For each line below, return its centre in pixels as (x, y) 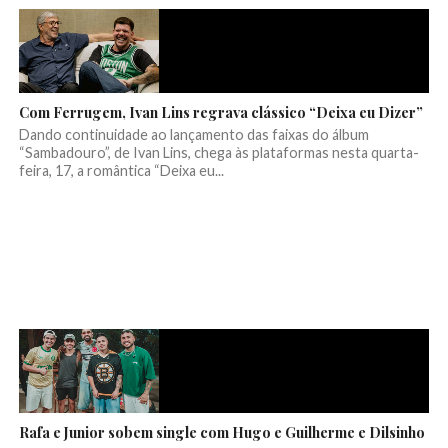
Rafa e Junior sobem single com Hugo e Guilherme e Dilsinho (221, 432)
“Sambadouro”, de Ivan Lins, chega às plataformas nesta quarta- (218, 153)
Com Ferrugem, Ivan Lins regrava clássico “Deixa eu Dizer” (220, 112)
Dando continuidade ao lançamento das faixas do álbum (193, 135)
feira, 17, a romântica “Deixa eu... (121, 171)
